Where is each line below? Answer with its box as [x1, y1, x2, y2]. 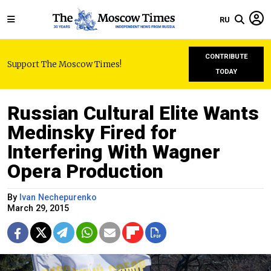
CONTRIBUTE [204, 53, 248, 60]
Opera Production [7, 160, 163, 183]
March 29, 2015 [7, 203, 69, 214]
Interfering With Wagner [7, 140, 220, 163]
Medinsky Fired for [7, 121, 177, 144]
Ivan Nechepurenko [19, 192, 97, 203]
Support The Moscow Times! [7, 59, 122, 70]
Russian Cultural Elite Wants [7, 102, 259, 125]
